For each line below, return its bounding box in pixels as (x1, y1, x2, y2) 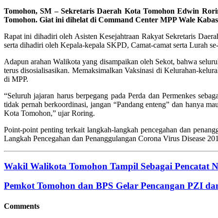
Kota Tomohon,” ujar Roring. (4, 109, 95, 117)
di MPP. (4, 74, 28, 83)
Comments (4, 201, 39, 210)
